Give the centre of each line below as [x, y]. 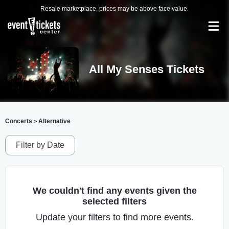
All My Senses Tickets [146, 69]
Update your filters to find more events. [114, 217]
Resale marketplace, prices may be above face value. [114, 9]
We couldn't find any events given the [114, 191]
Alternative [54, 121]
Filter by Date [40, 145]
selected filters [114, 201]
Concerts [19, 121]
